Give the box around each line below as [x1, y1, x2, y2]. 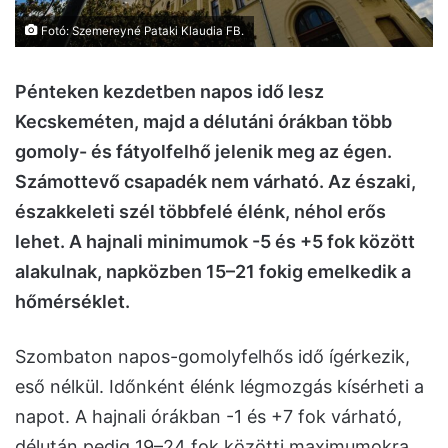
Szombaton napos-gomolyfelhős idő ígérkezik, [15, 346, 410, 368]
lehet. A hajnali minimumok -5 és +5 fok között [15, 231, 415, 253]
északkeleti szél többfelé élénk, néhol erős [15, 201, 386, 223]
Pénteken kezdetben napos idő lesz [15, 81, 324, 103]
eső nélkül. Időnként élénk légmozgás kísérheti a [15, 376, 424, 398]
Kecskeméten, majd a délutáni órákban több [15, 111, 392, 133]
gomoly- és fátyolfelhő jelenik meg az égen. [15, 141, 392, 163]
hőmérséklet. [15, 291, 130, 313]
